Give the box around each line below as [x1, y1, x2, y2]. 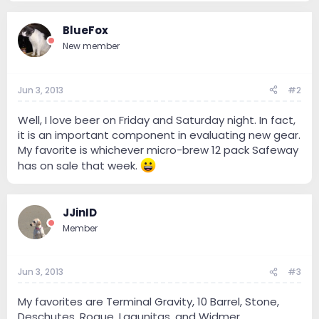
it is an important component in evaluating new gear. [18, 127, 300, 142]
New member [63, 40, 120, 53]
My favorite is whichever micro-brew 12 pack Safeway [18, 142, 298, 157]
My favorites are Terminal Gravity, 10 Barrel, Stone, [18, 294, 279, 310]
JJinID [63, 204, 97, 220]
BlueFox [63, 23, 108, 38]
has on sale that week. [18, 157, 140, 173]
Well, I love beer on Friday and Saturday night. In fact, [18, 112, 296, 127]
